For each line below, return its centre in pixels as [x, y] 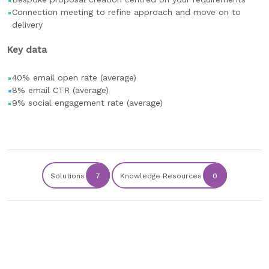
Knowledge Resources [161, 176]
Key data [27, 50]
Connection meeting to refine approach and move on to [126, 12]
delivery [27, 25]
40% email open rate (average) [74, 77]
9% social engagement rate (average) [87, 103]
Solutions [68, 176]
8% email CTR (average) [60, 90]
